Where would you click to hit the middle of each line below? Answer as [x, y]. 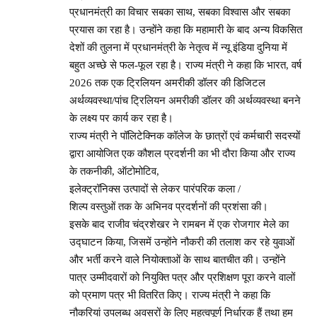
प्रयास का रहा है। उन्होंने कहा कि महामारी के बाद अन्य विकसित [186, 29]
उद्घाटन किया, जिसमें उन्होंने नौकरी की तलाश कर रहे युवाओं [182, 242]
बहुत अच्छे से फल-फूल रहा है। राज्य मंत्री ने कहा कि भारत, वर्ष [185, 65]
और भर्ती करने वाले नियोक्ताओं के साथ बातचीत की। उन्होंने [178, 259]
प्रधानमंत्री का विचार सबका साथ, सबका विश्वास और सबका [180, 12]
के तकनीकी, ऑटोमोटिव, [114, 171]
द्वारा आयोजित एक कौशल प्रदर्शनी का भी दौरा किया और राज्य [184, 153]
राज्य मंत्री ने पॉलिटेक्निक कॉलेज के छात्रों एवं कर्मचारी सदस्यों [186, 136]
